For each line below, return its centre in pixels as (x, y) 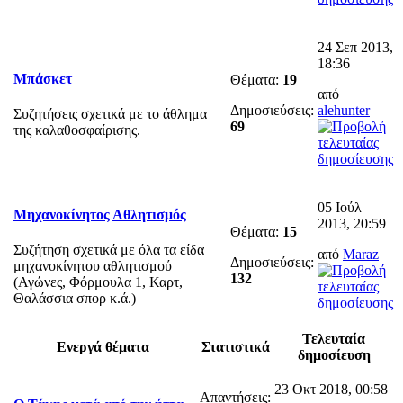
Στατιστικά (235, 346)
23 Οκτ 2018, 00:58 (331, 389)
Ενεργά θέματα (103, 346)
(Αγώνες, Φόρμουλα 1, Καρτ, (98, 282)
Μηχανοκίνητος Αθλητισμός (100, 215)
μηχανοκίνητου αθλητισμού (93, 266)
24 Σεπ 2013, (355, 47)
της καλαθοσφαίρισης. (77, 130)
